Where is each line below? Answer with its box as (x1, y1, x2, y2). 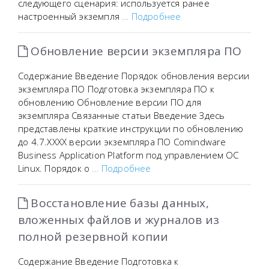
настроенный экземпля (18, 10, 122, 22)
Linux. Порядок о (18, 162, 92, 174)
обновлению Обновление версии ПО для (18, 96, 201, 108)
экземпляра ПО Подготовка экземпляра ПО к (18, 83, 214, 95)
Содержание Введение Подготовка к (18, 255, 179, 267)
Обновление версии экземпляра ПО (28, 43, 242, 59)
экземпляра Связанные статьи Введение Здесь (18, 109, 225, 121)
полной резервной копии (18, 229, 169, 244)
